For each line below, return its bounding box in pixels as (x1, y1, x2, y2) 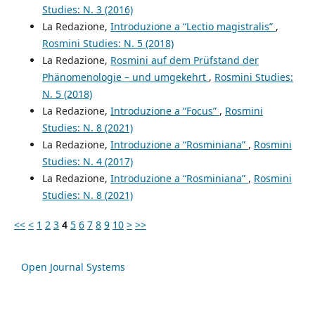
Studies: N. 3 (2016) (41, 3, 133, 17)
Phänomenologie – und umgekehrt (41, 70, 209, 84)
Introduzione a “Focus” (110, 104, 219, 118)
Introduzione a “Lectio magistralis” (110, 20, 276, 34)
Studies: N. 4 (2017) (41, 155, 133, 169)
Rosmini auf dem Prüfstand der (110, 53, 259, 67)
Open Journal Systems (21, 260, 125, 274)
